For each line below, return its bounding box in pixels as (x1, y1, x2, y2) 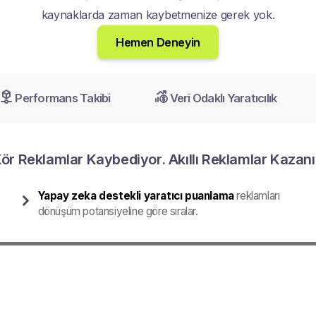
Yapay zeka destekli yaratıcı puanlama (37, 189, 234, 202)
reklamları (233, 189, 280, 202)
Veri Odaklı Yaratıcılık (169, 91, 277, 105)
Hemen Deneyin (116, 35, 200, 49)
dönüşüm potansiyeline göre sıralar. (37, 205, 198, 218)
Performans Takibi (15, 91, 111, 105)
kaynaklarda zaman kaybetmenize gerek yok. (41, 8, 275, 22)
